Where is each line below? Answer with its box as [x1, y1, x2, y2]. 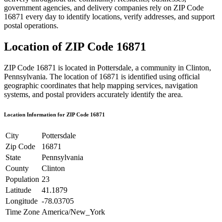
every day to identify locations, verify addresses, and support [26, 12, 215, 21]
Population [5, 174, 39, 183]
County [5, 164, 29, 172]
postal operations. [4, 21, 58, 30]
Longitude [5, 196, 38, 205]
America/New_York [42, 207, 105, 216]
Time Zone [5, 207, 40, 216]
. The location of [46, 72, 97, 81]
